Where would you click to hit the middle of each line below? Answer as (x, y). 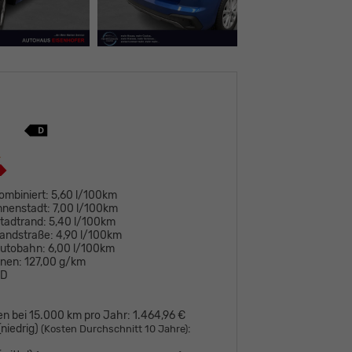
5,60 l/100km (84, 195)
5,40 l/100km (82, 222)
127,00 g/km (55, 262)
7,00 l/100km (86, 208)
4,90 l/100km (89, 235)
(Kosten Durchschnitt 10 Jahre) (115, 328)
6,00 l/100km (82, 248)
